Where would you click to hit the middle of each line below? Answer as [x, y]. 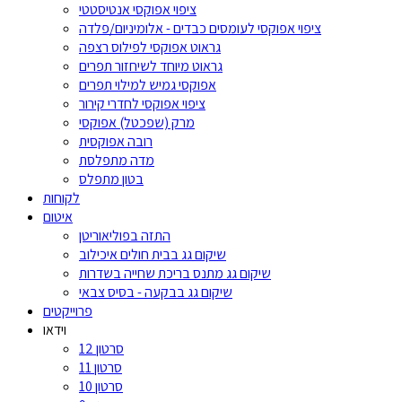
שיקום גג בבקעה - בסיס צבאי [156, 292]
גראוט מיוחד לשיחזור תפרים [151, 66]
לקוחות [61, 198]
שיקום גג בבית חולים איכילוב [153, 254]
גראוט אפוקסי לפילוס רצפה [150, 47]
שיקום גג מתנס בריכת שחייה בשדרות [175, 273]
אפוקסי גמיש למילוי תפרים [148, 85]
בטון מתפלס [111, 179]
